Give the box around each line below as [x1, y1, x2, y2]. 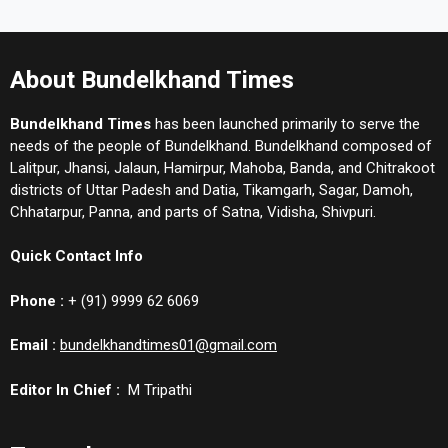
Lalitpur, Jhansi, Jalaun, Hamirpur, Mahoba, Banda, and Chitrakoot [10, 158, 435, 177]
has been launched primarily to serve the [151, 114, 420, 133]
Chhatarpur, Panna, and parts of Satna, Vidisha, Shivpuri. [10, 202, 376, 221]
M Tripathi [120, 380, 192, 399]
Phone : [10, 291, 64, 310]
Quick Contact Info [10, 247, 143, 266]
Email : [10, 336, 56, 355]
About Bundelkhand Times [10, 65, 294, 94]
